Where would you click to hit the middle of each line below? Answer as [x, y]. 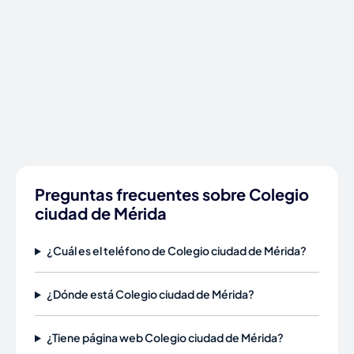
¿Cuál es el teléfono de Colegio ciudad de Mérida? [176, 250]
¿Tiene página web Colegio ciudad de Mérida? [165, 337]
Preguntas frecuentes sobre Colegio [172, 194]
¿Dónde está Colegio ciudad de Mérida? [150, 294]
